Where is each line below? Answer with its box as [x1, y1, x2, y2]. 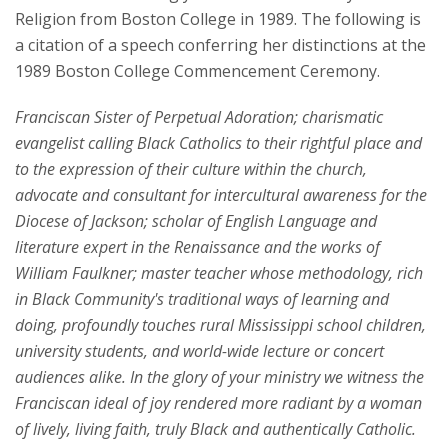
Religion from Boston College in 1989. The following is [15, 8, 421, 31]
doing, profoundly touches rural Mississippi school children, [15, 314, 426, 337]
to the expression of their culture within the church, [15, 158, 367, 181]
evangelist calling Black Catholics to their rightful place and [15, 132, 422, 155]
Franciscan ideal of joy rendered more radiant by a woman [15, 392, 422, 415]
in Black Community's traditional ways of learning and [15, 288, 389, 311]
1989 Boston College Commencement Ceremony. [15, 60, 380, 83]
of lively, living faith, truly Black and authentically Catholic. [15, 418, 416, 441]
